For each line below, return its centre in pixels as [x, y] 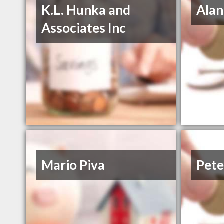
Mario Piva [73, 165]
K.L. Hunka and [86, 10]
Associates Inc [84, 28]
